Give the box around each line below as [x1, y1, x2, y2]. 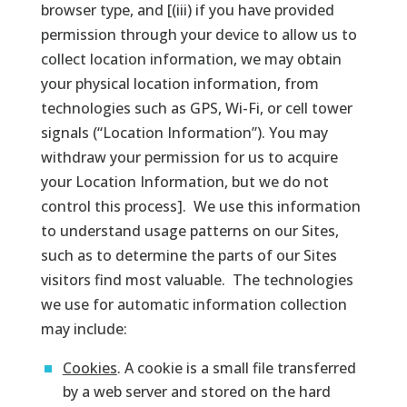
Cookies [62, 357, 117, 378]
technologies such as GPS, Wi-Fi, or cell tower [40, 97, 352, 118]
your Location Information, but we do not [40, 171, 329, 192]
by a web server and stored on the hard [62, 381, 331, 402]
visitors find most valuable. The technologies [40, 269, 353, 290]
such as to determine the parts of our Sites [40, 244, 337, 265]
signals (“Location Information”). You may [40, 122, 328, 143]
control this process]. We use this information [40, 195, 361, 216]
